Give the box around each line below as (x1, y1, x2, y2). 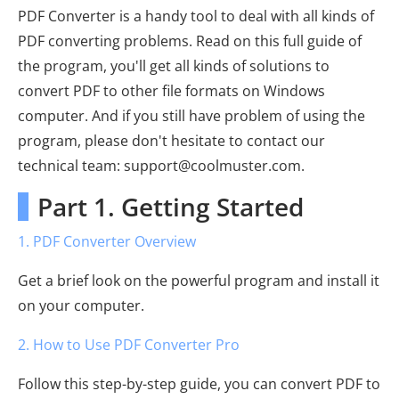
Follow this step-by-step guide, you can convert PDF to (18, 374, 380, 394)
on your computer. (18, 296, 144, 315)
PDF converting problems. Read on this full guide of (18, 31, 362, 51)
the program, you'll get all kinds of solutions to (18, 56, 330, 76)
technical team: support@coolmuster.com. (18, 156, 305, 175)
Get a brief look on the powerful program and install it (18, 271, 379, 290)
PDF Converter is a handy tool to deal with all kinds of (18, 6, 374, 26)
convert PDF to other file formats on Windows (18, 81, 325, 101)
